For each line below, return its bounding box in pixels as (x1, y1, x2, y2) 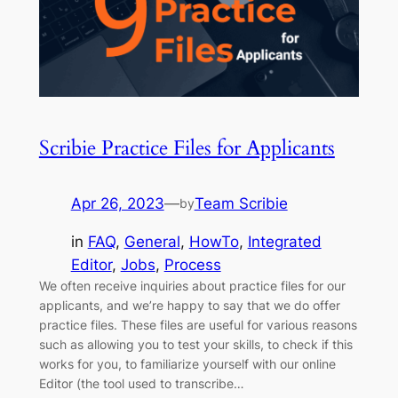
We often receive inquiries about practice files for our (38, 277, 346, 293)
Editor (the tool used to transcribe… (38, 375, 244, 391)
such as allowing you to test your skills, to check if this (38, 336, 353, 352)
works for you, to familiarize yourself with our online (38, 355, 336, 371)
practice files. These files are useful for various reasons (38, 316, 357, 332)
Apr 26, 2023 (70, 195, 164, 213)
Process (163, 255, 221, 274)
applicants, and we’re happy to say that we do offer (38, 297, 340, 313)
